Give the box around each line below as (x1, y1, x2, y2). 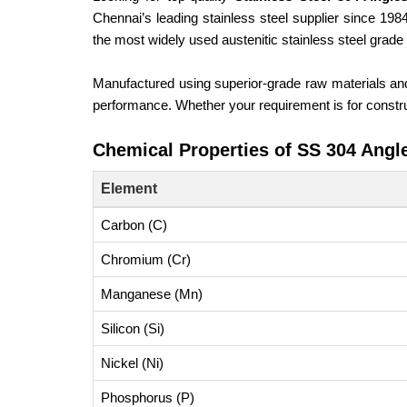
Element (101, 181, 157, 196)
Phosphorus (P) (101, 390, 194, 405)
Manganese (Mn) (101, 286, 203, 302)
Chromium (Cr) (101, 252, 191, 267)
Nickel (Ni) (101, 355, 164, 371)
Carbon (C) (101, 217, 167, 233)
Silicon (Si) (101, 321, 164, 336)
